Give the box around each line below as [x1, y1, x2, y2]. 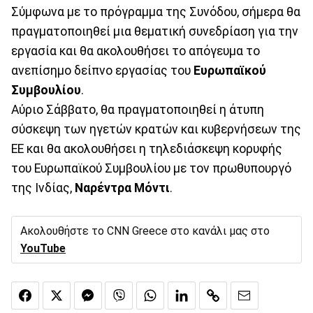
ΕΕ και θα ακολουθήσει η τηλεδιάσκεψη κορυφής [11, 141, 282, 156]
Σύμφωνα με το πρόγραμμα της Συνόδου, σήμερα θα [11, 4, 300, 19]
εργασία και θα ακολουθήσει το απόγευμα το [11, 43, 260, 58]
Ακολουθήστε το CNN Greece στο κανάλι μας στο [20, 224, 270, 238]
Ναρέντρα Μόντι [75, 180, 170, 195]
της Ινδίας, [11, 180, 75, 195]
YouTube [20, 241, 66, 255]
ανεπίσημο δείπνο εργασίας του [11, 63, 194, 78]
